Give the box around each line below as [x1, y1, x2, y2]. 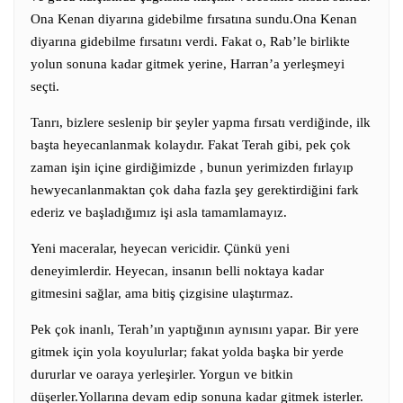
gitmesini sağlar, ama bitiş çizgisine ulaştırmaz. [31, 285, 293, 300]
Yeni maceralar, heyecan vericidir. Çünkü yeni [31, 240, 290, 255]
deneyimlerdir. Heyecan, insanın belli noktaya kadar [31, 263, 324, 278]
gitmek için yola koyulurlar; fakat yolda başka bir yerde [31, 344, 344, 359]
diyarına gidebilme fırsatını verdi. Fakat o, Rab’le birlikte [31, 33, 350, 49]
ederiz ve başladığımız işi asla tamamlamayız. [31, 204, 287, 219]
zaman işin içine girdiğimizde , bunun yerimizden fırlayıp [31, 159, 354, 175]
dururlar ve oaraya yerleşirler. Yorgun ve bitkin [31, 366, 293, 381]
